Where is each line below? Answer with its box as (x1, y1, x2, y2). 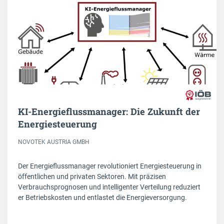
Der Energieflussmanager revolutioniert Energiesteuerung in (18, 162, 201, 170)
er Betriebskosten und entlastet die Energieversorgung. (18, 193, 187, 202)
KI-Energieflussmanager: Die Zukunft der (18, 105, 200, 118)
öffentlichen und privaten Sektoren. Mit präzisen (18, 172, 166, 181)
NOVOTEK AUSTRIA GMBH (18, 138, 89, 146)
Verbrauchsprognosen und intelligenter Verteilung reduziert (18, 183, 200, 191)
